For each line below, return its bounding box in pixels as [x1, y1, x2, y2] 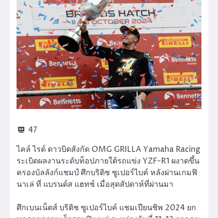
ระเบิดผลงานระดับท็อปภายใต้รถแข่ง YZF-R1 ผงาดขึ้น [17, 155, 200, 166]
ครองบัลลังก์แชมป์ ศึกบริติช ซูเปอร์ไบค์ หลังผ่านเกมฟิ [17, 167, 197, 178]
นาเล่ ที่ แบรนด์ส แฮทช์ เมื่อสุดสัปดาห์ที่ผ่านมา [17, 179, 173, 190]
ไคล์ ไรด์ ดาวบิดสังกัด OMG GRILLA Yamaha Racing [17, 144, 200, 155]
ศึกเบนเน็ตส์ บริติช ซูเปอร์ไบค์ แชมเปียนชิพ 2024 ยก [17, 202, 196, 214]
